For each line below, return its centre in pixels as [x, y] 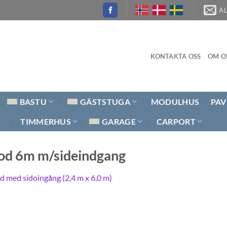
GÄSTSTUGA [105, 101]
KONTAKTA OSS [176, 56]
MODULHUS [175, 101]
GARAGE [119, 121]
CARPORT [176, 121]
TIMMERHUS [46, 121]
